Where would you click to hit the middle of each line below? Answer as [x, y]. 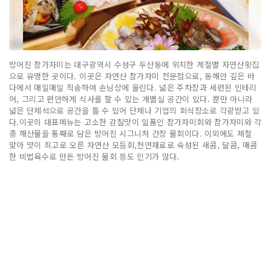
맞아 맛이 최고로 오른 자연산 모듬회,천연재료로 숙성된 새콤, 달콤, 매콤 [133, 145]
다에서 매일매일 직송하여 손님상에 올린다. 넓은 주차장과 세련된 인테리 [133, 87]
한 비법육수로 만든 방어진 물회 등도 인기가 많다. [94, 156]
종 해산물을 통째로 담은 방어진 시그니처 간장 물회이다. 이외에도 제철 [131, 133]
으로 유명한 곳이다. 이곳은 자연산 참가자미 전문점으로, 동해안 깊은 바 [132, 76]
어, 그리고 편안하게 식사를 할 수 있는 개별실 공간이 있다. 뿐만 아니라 [131, 99]
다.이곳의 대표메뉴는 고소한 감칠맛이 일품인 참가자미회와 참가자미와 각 [135, 122]
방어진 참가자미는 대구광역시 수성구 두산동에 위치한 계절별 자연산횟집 [134, 64]
